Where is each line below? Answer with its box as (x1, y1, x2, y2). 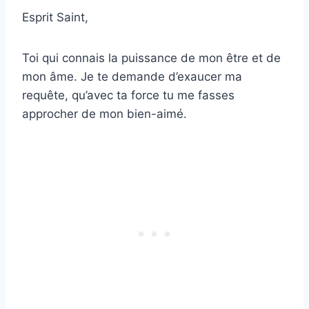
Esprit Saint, (22, 10, 88, 25)
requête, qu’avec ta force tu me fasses (22, 88, 235, 103)
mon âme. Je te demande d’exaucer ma (22, 70, 242, 84)
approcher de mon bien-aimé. (22, 107, 187, 121)
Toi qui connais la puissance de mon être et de (22, 51, 281, 66)
